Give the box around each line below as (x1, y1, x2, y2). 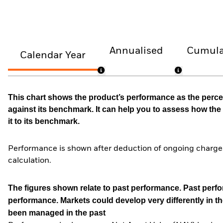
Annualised (110, 46, 163, 56)
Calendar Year (20, 51, 86, 61)
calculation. (8, 157, 51, 165)
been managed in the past (8, 209, 106, 218)
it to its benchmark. (8, 116, 80, 125)
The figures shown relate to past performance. (8, 184, 183, 193)
